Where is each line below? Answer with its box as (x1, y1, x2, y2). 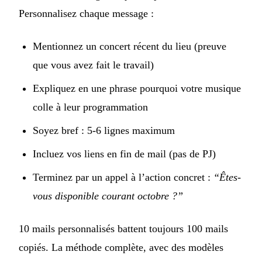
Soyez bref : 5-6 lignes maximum (33, 125, 175, 137)
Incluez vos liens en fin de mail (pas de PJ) (33, 148, 216, 160)
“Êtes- (213, 171, 241, 184)
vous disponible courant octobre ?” (33, 190, 183, 202)
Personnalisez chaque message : (19, 8, 154, 20)
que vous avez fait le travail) (33, 59, 154, 71)
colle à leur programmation (33, 101, 148, 113)
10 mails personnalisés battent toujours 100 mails (19, 223, 228, 235)
